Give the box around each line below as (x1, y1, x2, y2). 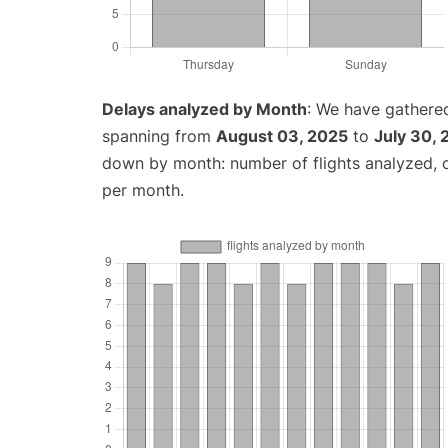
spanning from (102, 126, 216, 147)
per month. (102, 180, 184, 201)
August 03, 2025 (216, 126, 348, 147)
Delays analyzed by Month (102, 99, 307, 120)
